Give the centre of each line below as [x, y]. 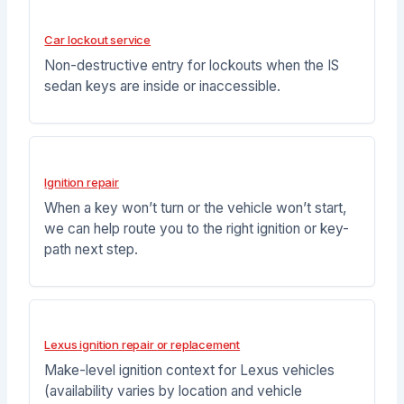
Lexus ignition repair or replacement [142, 345]
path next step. [92, 249]
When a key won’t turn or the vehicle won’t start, [196, 207]
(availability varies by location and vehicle [174, 391]
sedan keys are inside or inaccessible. [163, 86]
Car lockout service [98, 39]
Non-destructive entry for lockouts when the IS [192, 65]
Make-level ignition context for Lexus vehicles [190, 371]
